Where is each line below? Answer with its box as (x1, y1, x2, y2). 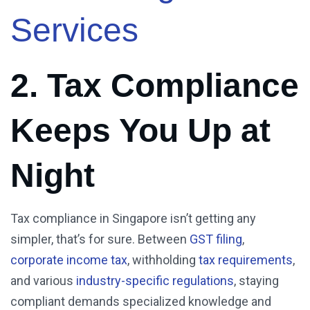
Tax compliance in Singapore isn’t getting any (10, 211, 256, 226)
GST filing (190, 232, 242, 247)
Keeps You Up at (10, 112, 271, 149)
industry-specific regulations (76, 273, 234, 289)
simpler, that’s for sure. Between (10, 232, 190, 247)
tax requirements (196, 253, 293, 268)
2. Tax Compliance (10, 67, 299, 104)
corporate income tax (10, 253, 127, 268)
